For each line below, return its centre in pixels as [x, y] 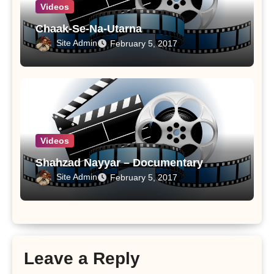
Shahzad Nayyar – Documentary [119, 163]
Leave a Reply [82, 258]
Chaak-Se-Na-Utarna [88, 28]
